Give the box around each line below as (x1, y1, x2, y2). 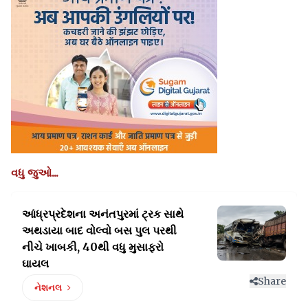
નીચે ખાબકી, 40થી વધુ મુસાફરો (22, 239, 164, 254)
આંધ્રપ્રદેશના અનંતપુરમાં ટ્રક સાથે (22, 206, 184, 221)
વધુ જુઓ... (11, 165, 58, 179)
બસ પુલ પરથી (114, 223, 177, 237)
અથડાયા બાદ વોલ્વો (22, 223, 114, 237)
